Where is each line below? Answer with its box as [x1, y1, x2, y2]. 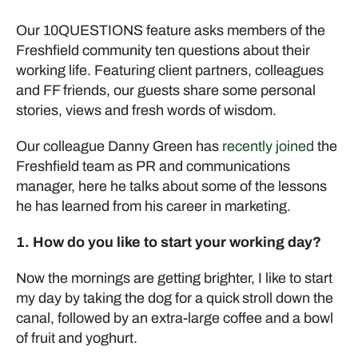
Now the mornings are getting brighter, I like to [15, 270, 304, 286]
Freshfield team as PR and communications [15, 158, 290, 174]
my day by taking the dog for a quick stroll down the [15, 290, 333, 306]
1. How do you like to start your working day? [15, 234, 321, 250]
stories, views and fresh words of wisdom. [15, 102, 276, 118]
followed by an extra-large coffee [57, 310, 262, 326]
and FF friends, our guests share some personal [15, 82, 316, 98]
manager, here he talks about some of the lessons [15, 178, 327, 194]
